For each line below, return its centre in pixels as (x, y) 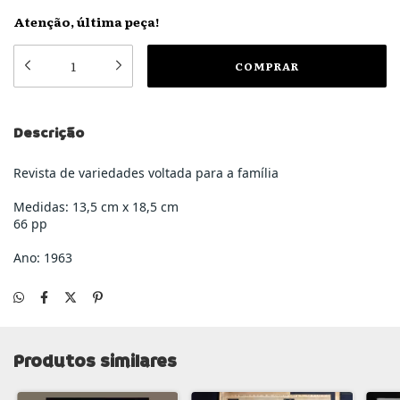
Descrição (49, 133)
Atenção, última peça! (86, 21)
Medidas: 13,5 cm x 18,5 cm (96, 207)
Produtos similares (95, 362)
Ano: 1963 (43, 258)
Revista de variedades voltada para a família (146, 173)
